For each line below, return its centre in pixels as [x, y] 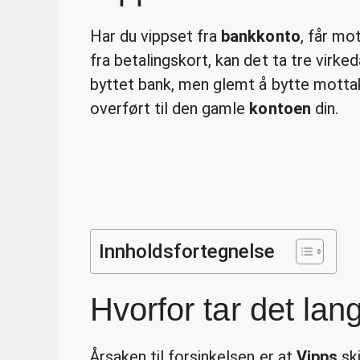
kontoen [280, 108]
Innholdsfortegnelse [187, 251]
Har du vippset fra [156, 36]
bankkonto [261, 36]
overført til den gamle [170, 108]
